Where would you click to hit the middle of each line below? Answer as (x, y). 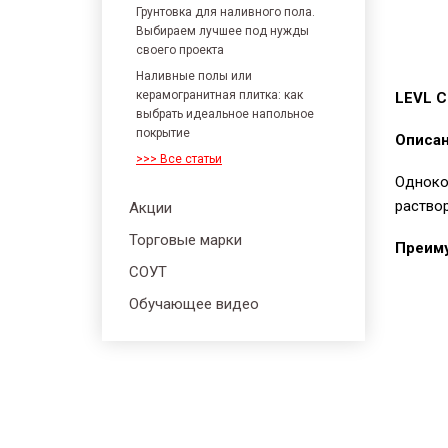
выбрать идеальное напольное (225, 114)
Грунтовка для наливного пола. (225, 12)
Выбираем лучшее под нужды (222, 31)
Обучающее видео (194, 304)
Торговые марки (185, 240)
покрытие (163, 133)
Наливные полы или (194, 76)
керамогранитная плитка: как (219, 95)
